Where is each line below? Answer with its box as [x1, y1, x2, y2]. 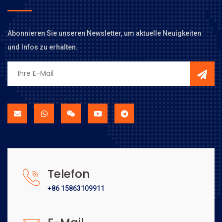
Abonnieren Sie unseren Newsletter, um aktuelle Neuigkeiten [7, 29, 201, 37]
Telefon [48, 166, 90, 182]
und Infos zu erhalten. [7, 43, 78, 51]
